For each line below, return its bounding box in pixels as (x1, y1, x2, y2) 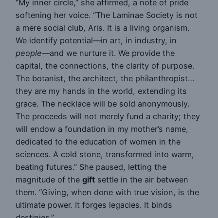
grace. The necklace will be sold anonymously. (16, 98, 189, 109)
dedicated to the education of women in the (16, 136, 181, 146)
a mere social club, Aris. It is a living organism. (16, 22, 189, 33)
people (16, 48, 42, 58)
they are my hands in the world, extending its (16, 86, 187, 96)
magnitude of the (16, 174, 82, 184)
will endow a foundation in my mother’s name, (16, 124, 188, 134)
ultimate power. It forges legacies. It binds (16, 200, 172, 210)
